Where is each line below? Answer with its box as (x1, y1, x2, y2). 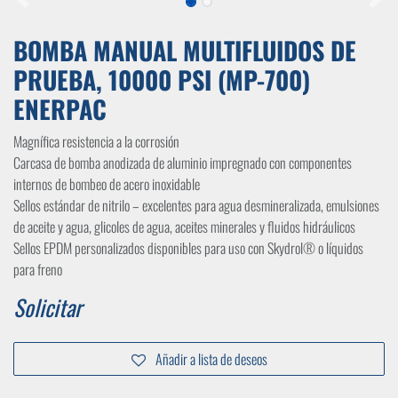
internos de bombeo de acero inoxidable (13, 173, 200, 195)
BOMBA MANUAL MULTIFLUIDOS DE (13, 32, 356, 69)
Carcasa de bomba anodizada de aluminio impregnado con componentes (13, 152, 352, 174)
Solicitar (13, 291, 82, 324)
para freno (13, 259, 62, 281)
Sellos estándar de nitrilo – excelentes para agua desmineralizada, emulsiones (13, 195, 379, 217)
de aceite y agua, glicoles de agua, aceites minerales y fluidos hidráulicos (13, 216, 355, 238)
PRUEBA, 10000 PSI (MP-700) (13, 61, 310, 99)
